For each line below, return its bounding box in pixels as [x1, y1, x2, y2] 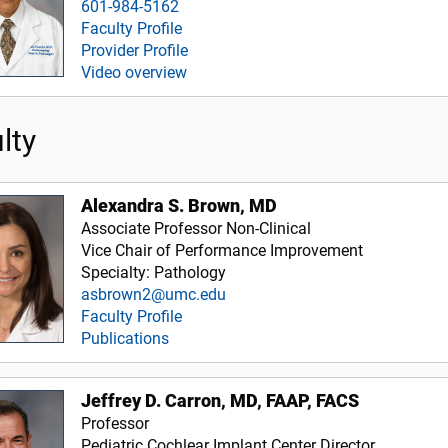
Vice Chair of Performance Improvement [81, 240, 364, 260]
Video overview [81, 63, 188, 82]
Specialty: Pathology [81, 262, 227, 282]
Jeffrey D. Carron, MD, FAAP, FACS [81, 390, 360, 411]
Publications [81, 328, 170, 348]
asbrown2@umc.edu [81, 284, 227, 304]
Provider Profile [81, 41, 189, 60]
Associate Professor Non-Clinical [81, 218, 312, 238]
